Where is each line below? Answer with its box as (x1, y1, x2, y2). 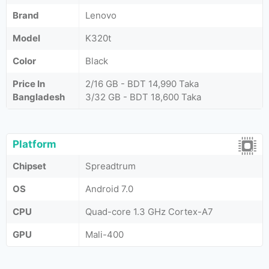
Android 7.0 (85, 183, 133, 195)
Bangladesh (13, 91, 65, 103)
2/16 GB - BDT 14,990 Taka (85, 78, 199, 89)
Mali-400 (85, 229, 124, 240)
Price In (13, 78, 45, 89)
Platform (13, 138, 56, 150)
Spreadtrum (85, 160, 136, 172)
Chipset (13, 160, 46, 172)
